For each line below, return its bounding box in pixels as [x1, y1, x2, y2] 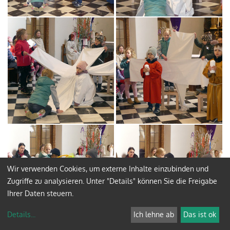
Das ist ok [183, 210, 217, 219]
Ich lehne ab [133, 210, 175, 219]
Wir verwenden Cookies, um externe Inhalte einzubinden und [7, 164, 208, 173]
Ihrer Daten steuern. [7, 188, 73, 198]
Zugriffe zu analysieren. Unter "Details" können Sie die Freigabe [7, 176, 217, 185]
